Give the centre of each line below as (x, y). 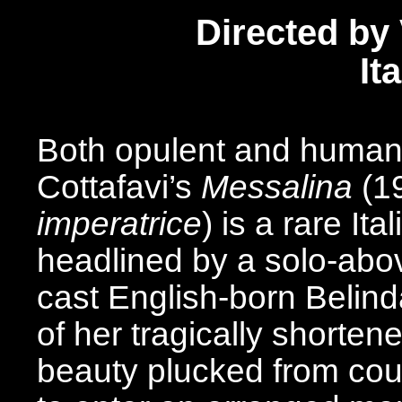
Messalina (277, 187)
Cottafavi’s (119, 187)
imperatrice (119, 224)
